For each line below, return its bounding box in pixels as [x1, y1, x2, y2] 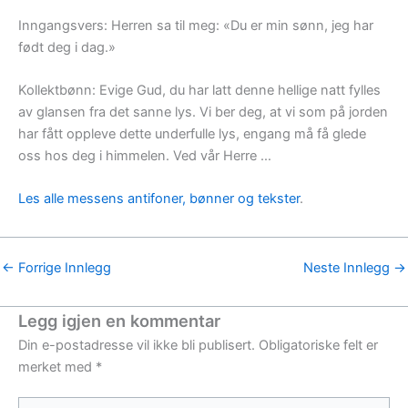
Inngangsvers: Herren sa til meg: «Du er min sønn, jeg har [18, 16, 373, 34]
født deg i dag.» [18, 38, 116, 56]
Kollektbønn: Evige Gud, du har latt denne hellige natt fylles [18, 82, 381, 99]
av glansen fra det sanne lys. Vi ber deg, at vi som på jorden [18, 104, 388, 121]
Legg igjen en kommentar [18, 310, 220, 331]
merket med [18, 358, 96, 375]
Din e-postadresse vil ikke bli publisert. [18, 336, 255, 353]
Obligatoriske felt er [259, 336, 378, 353]
